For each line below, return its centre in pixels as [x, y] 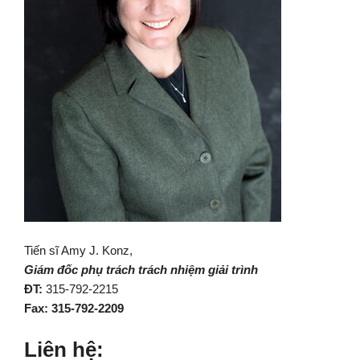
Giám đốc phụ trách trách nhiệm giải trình [141, 270]
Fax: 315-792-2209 [74, 308]
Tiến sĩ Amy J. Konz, [78, 250]
